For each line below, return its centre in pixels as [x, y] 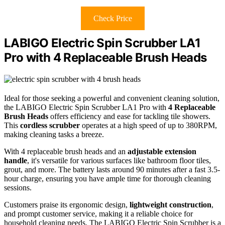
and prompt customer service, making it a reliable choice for [98, 214]
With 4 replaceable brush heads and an [66, 152]
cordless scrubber [50, 126]
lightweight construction [171, 205]
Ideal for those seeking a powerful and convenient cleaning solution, [112, 98]
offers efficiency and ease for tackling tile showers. [129, 117]
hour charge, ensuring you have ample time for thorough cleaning [107, 179]
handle [16, 161]
